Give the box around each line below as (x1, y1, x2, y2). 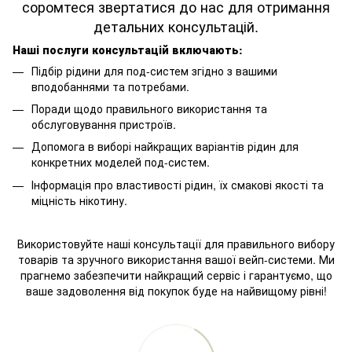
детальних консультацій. (93, 15, 258, 36)
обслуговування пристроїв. (31, 116, 176, 133)
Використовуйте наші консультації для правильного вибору (17, 236, 335, 252)
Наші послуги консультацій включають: (13, 41, 243, 57)
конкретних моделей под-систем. (31, 154, 210, 170)
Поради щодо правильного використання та (31, 101, 267, 117)
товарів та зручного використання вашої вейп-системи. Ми (17, 251, 335, 268)
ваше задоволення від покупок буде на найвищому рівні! (25, 283, 327, 299)
